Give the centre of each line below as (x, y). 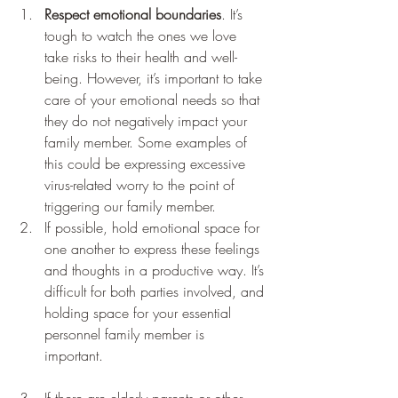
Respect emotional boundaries (133, 14)
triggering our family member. (132, 206)
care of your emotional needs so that (154, 99)
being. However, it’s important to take (155, 78)
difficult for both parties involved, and (156, 291)
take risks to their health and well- (141, 56)
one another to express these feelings (154, 248)
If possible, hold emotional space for (154, 227)
